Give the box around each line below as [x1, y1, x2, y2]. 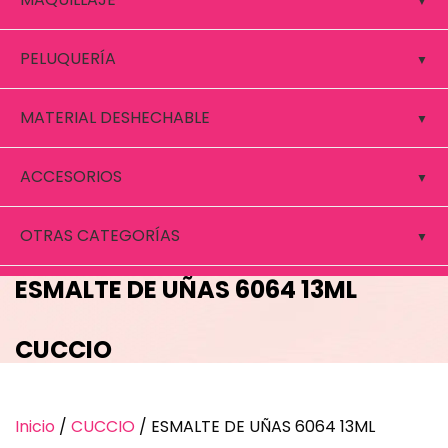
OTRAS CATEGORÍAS [20, 224, 180, 247]
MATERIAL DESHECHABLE [20, 106, 210, 129]
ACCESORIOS [20, 165, 122, 188]
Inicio [15, 415, 55, 439]
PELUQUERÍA [20, 47, 116, 70]
